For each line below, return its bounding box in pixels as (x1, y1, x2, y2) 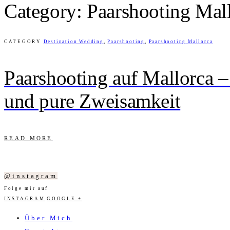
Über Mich (25, 214, 73, 222)
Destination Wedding (43, 39, 104, 45)
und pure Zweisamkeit (4, 90, 181, 112)
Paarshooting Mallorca (148, 39, 213, 45)
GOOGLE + (47, 196, 82, 202)
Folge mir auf (4, 186, 49, 191)
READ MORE (4, 135, 53, 142)
